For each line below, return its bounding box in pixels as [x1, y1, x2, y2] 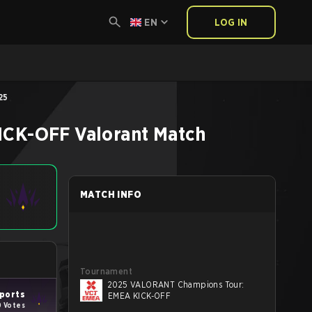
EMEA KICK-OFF [108, 290, 171, 301]
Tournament [80, 266, 132, 276]
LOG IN [214, 17, 248, 28]
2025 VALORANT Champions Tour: [108, 279, 244, 290]
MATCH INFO [80, 189, 141, 200]
